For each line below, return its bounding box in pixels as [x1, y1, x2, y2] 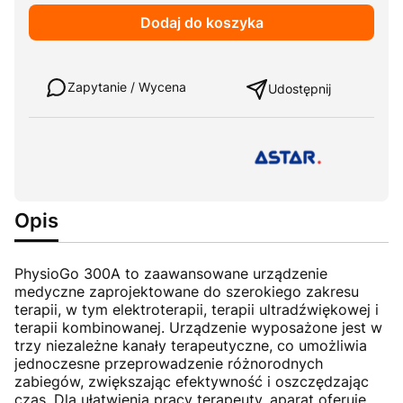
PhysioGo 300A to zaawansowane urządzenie [14, 264, 327, 282]
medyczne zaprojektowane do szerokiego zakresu [14, 282, 359, 300]
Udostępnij [267, 81, 331, 97]
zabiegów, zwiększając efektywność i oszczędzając [14, 372, 369, 390]
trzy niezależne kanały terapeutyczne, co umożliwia [14, 336, 367, 354]
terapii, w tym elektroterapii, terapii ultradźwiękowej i [14, 300, 379, 318]
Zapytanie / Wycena [67, 79, 186, 95]
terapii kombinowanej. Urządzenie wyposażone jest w [14, 318, 382, 336]
